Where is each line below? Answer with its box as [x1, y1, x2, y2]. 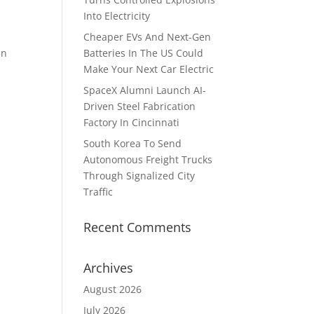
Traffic [83, 185, 114, 198]
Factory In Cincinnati [83, 116, 180, 129]
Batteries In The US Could [83, 46, 204, 60]
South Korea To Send [83, 137, 182, 150]
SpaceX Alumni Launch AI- [83, 83, 207, 97]
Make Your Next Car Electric [83, 62, 214, 76]
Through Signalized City [83, 169, 196, 182]
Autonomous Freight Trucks [83, 153, 213, 166]
